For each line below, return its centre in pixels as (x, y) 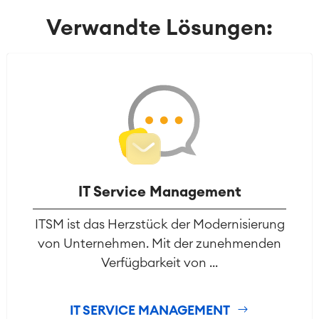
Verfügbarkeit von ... (159, 263)
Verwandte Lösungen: (159, 29)
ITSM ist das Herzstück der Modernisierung (159, 225)
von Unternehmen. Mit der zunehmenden (159, 244)
